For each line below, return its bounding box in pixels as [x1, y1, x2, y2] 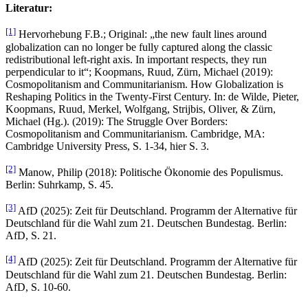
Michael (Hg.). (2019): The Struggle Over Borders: [5, 115, 228, 127]
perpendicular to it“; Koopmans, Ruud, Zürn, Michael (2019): [5, 65, 273, 78]
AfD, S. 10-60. [5, 280, 71, 293]
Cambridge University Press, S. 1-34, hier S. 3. [5, 140, 209, 152]
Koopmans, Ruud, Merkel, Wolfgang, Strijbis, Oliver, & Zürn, [5, 102, 276, 115]
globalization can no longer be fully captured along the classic [5, 41, 272, 53]
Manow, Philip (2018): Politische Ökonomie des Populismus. [16, 166, 283, 178]
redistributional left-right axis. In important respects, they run [5, 53, 267, 65]
